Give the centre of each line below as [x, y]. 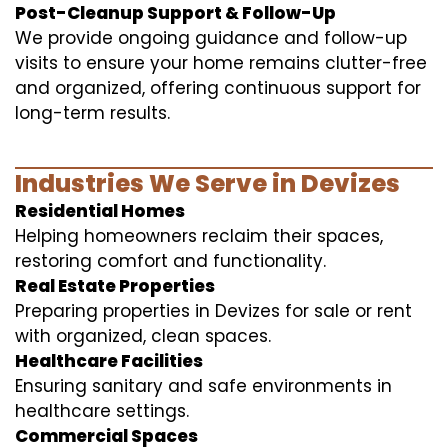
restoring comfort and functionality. [170, 260]
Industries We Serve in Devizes [207, 183]
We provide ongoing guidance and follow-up [211, 37]
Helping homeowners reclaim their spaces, [199, 235]
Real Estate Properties [115, 285]
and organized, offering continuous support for [218, 87]
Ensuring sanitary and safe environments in [203, 385]
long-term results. [92, 112]
